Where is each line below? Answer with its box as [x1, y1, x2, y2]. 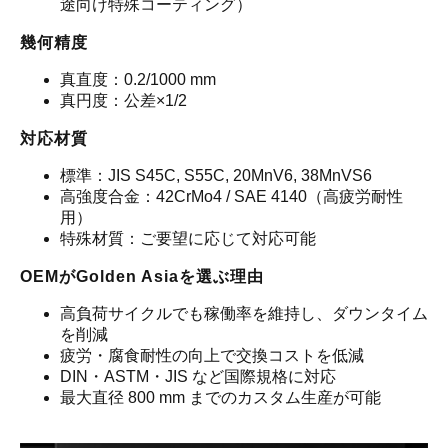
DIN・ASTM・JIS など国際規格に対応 [60, 368, 336, 386]
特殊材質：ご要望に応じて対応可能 [60, 230, 316, 248]
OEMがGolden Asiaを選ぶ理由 [20, 268, 264, 286]
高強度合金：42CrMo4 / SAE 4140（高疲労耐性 [60, 188, 403, 206]
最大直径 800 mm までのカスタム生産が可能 [60, 389, 381, 407]
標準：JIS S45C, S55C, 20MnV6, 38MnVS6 [60, 167, 372, 185]
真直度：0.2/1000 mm [60, 71, 216, 89]
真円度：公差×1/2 [60, 92, 187, 110]
